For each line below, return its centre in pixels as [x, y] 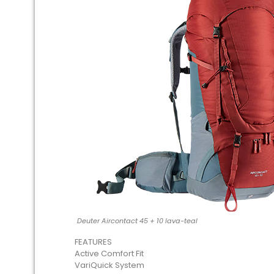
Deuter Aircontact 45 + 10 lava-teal [137, 221]
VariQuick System [109, 265]
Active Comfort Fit [109, 254]
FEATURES [93, 242]
